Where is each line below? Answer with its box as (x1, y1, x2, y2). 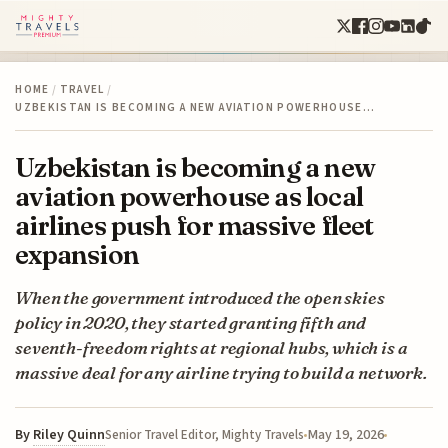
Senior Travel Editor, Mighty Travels (105, 425, 305, 444)
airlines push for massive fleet (15, 208, 374, 242)
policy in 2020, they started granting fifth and (15, 311, 367, 333)
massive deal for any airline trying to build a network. (15, 361, 427, 383)
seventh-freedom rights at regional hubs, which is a (15, 336, 408, 358)
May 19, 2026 (307, 424, 385, 445)
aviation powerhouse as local (15, 179, 364, 213)
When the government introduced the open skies (15, 286, 385, 308)
